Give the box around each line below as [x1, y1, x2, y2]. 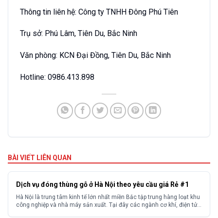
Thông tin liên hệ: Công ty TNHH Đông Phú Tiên [20, 7, 178, 17]
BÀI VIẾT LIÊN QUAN [8, 153, 72, 162]
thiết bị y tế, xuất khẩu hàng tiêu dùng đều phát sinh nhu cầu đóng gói [16, 209, 201, 216]
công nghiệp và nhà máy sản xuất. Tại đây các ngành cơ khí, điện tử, [16, 201, 199, 208]
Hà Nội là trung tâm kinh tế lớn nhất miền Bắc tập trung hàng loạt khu [16, 193, 200, 200]
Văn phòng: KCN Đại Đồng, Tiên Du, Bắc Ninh [20, 51, 171, 60]
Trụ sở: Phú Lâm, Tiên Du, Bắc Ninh [20, 29, 137, 38]
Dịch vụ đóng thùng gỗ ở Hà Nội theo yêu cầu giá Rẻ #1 [16, 180, 189, 188]
